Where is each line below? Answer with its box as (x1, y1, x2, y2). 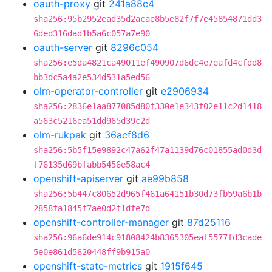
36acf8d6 (104, 129, 149, 141)
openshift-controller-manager (33, 216, 169, 228)
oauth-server (33, 41, 92, 53)
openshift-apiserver (33, 172, 123, 185)
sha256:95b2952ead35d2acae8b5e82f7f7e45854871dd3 (33, 14, 262, 24)
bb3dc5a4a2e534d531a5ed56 (33, 72, 150, 82)
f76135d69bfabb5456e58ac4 (33, 160, 150, 169)
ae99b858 (141, 172, 189, 185)
